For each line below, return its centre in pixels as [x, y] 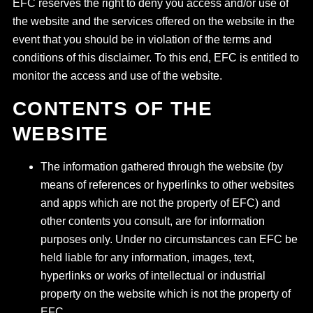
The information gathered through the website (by [161, 167]
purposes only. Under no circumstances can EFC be [169, 239]
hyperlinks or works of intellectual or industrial [153, 276]
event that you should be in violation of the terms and [142, 39]
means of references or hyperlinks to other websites [167, 185]
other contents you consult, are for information [152, 221]
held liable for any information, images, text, [147, 257]
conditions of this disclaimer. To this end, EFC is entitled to [155, 58]
